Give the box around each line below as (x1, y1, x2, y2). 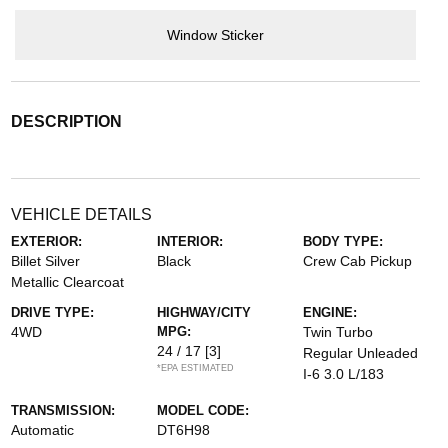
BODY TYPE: (303, 234, 384, 250)
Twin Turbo (303, 324, 374, 341)
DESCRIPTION (10, 113, 122, 131)
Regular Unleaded (303, 345, 419, 362)
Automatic (10, 422, 74, 439)
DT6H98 (156, 422, 210, 439)
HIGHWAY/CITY (156, 305, 251, 321)
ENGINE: (303, 305, 358, 321)
